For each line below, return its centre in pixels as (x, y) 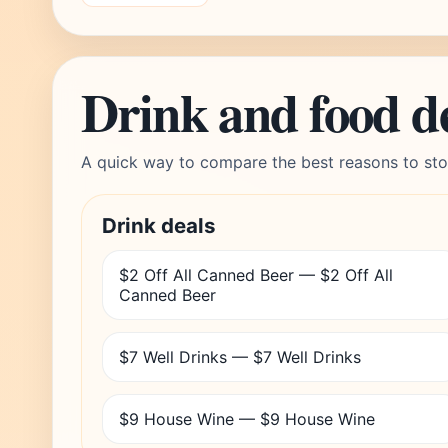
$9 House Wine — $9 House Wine (247, 419)
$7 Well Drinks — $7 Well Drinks (240, 357)
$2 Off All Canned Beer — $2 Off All (256, 275)
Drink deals (159, 225)
